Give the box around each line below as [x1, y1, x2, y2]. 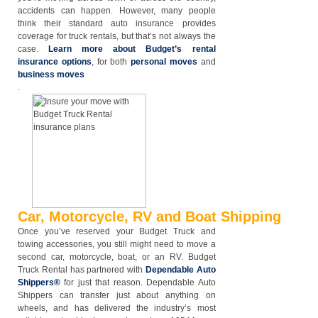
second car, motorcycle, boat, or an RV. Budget [18, 252, 216, 262]
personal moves [131, 57, 197, 67]
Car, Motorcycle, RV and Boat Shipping [18, 209, 281, 224]
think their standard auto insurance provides [18, 18, 216, 28]
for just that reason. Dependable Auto [60, 278, 216, 287]
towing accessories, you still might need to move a [18, 239, 216, 249]
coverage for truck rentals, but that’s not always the [18, 31, 216, 41]
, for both [91, 57, 131, 67]
